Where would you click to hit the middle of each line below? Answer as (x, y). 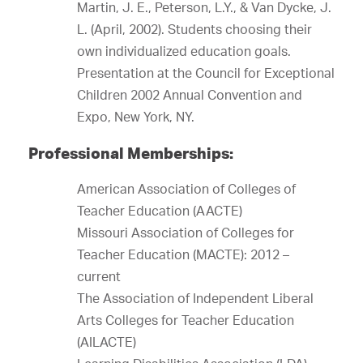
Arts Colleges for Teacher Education (186, 320)
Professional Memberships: (131, 153)
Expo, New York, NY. (136, 117)
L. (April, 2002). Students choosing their (194, 29)
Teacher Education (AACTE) (160, 211)
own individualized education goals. (184, 51)
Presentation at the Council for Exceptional (206, 73)
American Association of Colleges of (186, 189)
